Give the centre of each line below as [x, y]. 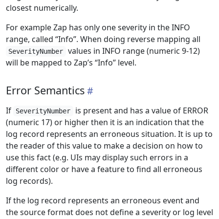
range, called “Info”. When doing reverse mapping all [103, 39]
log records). [29, 181]
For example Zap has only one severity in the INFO [98, 27]
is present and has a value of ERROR [141, 110]
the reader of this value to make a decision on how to [104, 146]
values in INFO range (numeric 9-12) [133, 51]
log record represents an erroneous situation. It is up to [109, 134]
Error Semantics [45, 90]
